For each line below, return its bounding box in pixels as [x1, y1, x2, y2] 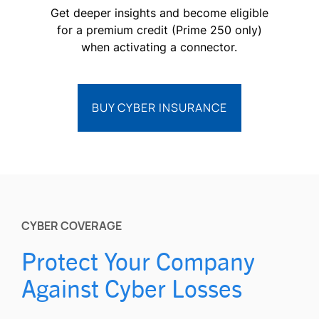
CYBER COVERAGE [21, 218, 122, 234]
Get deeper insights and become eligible [50, 6, 268, 21]
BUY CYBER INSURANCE [92, 100, 227, 116]
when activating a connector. [81, 40, 238, 55]
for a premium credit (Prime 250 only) [56, 23, 262, 38]
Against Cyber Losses [21, 272, 242, 303]
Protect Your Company [21, 245, 255, 276]
